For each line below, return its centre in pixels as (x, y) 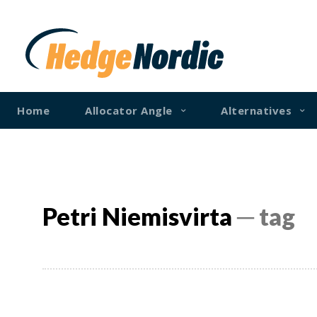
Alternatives (256, 110)
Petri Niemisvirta (137, 216)
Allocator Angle (129, 110)
